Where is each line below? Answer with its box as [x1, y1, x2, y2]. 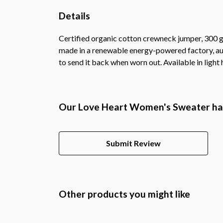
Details [59, 9, 90, 21]
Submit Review [106, 138, 161, 148]
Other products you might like [59, 188, 190, 200]
